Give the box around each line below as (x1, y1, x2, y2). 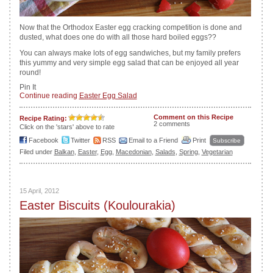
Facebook (28, 136, 58, 144)
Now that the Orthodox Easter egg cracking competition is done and (19, 23, 242, 32)
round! (19, 68, 41, 77)
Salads (155, 148, 175, 155)
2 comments (153, 120, 190, 127)
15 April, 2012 (19, 187, 59, 194)
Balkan (54, 148, 74, 155)
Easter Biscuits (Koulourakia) (19, 199, 175, 212)
